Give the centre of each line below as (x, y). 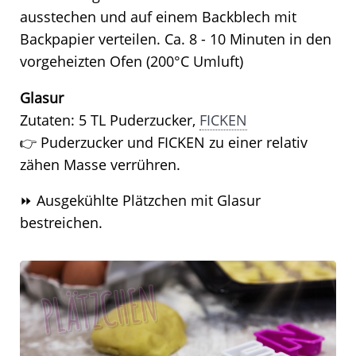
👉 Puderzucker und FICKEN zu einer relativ (164, 142)
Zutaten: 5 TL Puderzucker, (110, 120)
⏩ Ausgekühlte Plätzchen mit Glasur (140, 201)
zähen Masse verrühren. (100, 164)
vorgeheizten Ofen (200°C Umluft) (132, 62)
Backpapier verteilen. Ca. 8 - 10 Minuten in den (176, 39)
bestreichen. (61, 223)
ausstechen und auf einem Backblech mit (158, 17)
